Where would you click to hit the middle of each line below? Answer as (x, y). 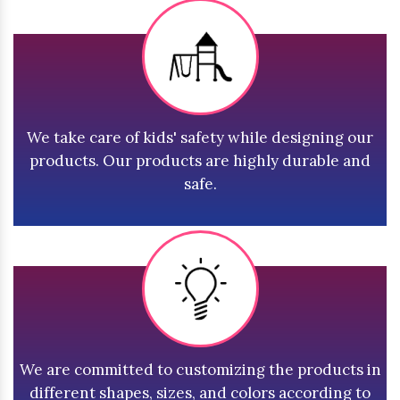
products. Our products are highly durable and (200, 161)
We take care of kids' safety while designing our (200, 138)
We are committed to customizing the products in (200, 370)
